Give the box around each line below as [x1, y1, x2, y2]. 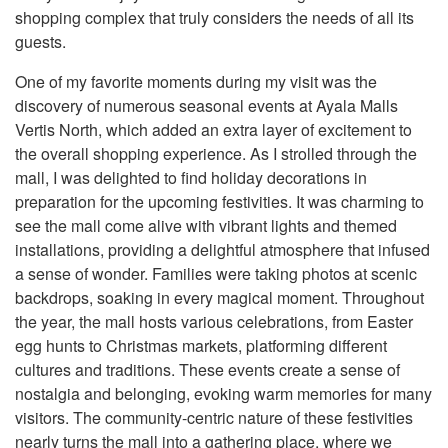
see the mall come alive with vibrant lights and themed [15, 214, 397, 237]
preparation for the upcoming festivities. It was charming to [15, 190, 424, 213]
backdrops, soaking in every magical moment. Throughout [15, 286, 424, 309]
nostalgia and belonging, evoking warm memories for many [15, 382, 432, 405]
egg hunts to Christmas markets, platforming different [15, 334, 387, 357]
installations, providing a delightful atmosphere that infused [15, 238, 430, 261]
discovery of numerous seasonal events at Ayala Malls [15, 94, 398, 117]
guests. [15, 30, 66, 53]
